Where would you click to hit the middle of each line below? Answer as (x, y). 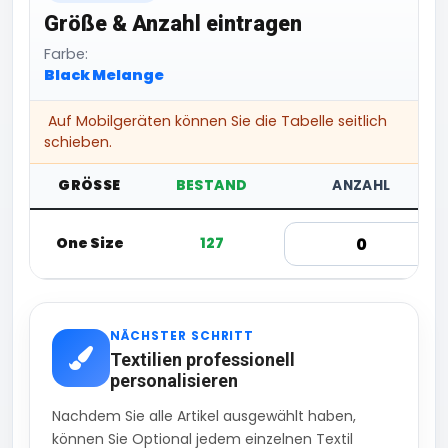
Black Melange (104, 75)
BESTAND (211, 186)
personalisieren (174, 381)
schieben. (78, 142)
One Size (89, 243)
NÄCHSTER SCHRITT (182, 336)
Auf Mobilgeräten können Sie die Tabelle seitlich (215, 121)
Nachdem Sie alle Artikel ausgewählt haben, (204, 416)
